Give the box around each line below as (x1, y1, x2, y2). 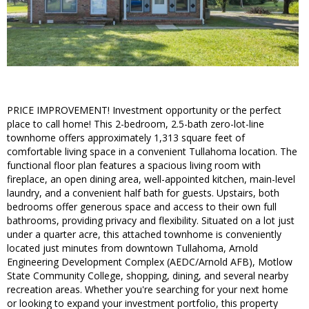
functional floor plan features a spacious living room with (7, 159, 261, 172)
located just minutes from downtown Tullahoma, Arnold (7, 241, 258, 255)
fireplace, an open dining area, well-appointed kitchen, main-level (7, 172, 295, 186)
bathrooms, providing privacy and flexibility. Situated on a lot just (7, 214, 295, 228)
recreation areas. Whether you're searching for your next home (7, 283, 288, 297)
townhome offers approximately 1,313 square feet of (7, 131, 245, 145)
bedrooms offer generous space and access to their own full (7, 200, 277, 214)
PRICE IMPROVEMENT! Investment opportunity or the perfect (7, 103, 281, 117)
